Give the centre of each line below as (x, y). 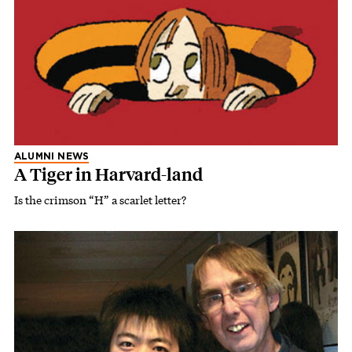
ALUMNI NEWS (52, 156)
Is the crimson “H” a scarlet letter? (100, 200)
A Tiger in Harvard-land (108, 175)
